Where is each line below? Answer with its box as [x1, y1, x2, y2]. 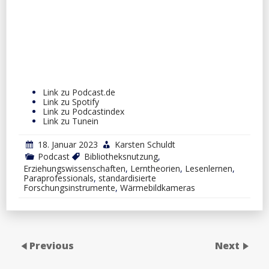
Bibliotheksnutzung [84, 150, 158, 162]
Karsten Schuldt [115, 138, 175, 150]
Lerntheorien [130, 162, 180, 174]
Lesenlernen [185, 162, 232, 174]
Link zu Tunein [43, 115, 98, 127]
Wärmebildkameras [120, 181, 195, 193]
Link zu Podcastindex [43, 105, 124, 117]
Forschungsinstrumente [23, 181, 115, 193]
